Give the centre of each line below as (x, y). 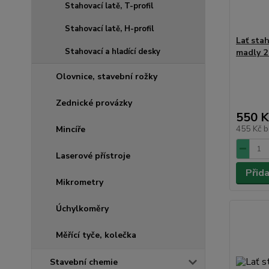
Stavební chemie (84, 262)
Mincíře (71, 129)
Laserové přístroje (93, 156)
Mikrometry (80, 182)
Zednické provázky (94, 103)
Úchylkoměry (82, 208)
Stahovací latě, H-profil (109, 29)
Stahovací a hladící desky (113, 51)
